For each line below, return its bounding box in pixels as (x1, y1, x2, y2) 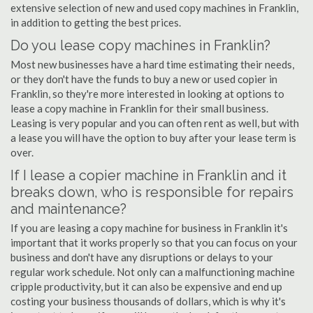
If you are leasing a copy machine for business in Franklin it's (10, 221, 288, 234)
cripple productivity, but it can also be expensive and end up (10, 280, 282, 293)
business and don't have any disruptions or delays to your (10, 251, 273, 263)
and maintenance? (10, 201, 126, 217)
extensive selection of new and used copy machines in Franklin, (10, 1, 298, 14)
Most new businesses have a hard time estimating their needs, (10, 58, 294, 71)
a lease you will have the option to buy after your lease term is (10, 131, 296, 144)
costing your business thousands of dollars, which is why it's (10, 295, 286, 307)
